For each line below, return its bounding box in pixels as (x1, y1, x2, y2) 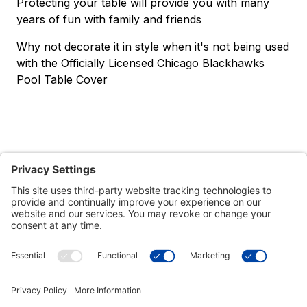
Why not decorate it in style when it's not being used (16, 40, 289, 54)
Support (11, 275, 49, 286)
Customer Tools (11, 242, 87, 254)
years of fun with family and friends (16, 12, 201, 27)
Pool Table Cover (16, 73, 108, 87)
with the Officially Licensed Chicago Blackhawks (16, 56, 265, 71)
